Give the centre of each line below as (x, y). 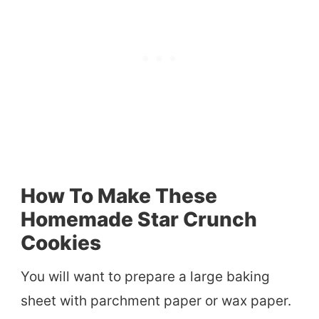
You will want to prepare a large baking (145, 276)
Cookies (61, 242)
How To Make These (119, 195)
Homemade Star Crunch (139, 219)
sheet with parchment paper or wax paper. (156, 300)
